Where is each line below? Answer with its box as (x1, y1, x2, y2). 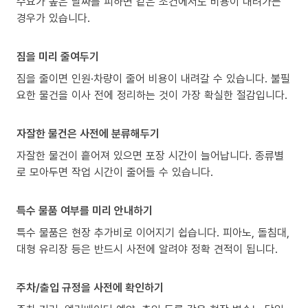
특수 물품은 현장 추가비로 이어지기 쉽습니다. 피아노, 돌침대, (16, 224, 289, 240)
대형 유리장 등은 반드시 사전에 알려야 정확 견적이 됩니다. (16, 241, 278, 256)
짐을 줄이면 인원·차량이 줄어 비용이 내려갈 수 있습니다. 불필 (16, 70, 290, 86)
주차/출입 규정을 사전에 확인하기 (16, 279, 164, 295)
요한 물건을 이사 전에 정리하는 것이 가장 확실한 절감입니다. (16, 87, 287, 102)
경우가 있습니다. (16, 10, 90, 25)
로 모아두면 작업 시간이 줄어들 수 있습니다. (16, 164, 213, 179)
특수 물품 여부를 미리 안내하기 (16, 202, 153, 218)
